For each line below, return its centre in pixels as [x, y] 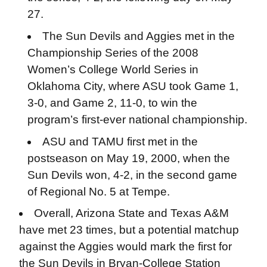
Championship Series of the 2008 [113, 52]
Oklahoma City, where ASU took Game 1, [133, 86]
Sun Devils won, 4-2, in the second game [132, 175]
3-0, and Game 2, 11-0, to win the [112, 103]
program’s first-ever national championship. [137, 119]
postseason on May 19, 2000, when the [128, 158]
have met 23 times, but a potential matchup [129, 230]
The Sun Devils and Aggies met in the [139, 36]
